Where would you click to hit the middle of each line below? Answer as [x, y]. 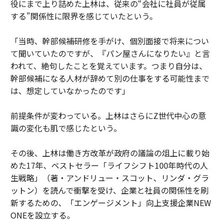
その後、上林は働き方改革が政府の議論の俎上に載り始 [110, 153]
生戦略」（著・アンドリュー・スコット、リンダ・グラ [110, 178]
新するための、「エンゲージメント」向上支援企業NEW [111, 203]
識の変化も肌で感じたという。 [66, 128]
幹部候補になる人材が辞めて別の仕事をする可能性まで [110, 78]
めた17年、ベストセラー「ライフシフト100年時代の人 [109, 166]
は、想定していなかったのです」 [70, 91]
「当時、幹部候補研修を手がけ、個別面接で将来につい [110, 41]
